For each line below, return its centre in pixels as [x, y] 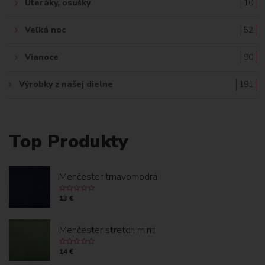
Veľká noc [45, 30]
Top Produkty [68, 141]
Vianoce [42, 57]
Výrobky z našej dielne [66, 84]
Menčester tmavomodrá [108, 177]
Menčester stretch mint [107, 230]
